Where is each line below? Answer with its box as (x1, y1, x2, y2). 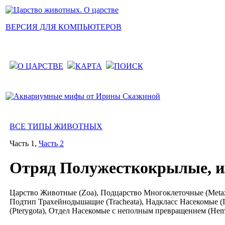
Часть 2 (39, 139, 64, 148)
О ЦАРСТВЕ (18, 62, 63, 70)
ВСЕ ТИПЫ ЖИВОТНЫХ (10, 122, 102, 131)
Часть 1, (10, 139, 39, 148)
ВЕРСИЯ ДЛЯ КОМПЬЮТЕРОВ (6, 23, 122, 31)
